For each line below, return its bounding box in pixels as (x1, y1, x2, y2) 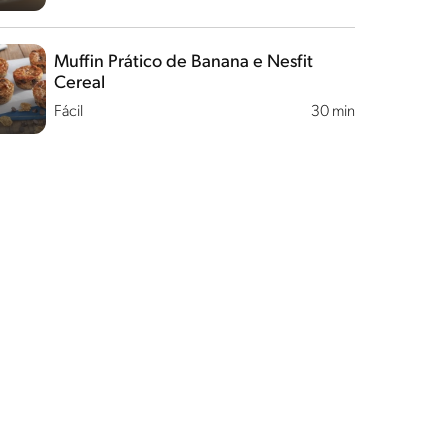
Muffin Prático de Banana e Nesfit (53, 53, 313, 72)
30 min (310, 104, 355, 120)
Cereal (53, 74, 105, 93)
